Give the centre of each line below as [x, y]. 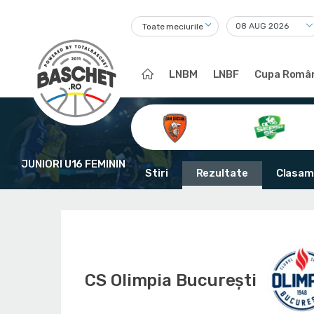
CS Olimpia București [171, 280]
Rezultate [222, 173]
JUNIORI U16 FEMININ [73, 164]
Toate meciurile [173, 27]
